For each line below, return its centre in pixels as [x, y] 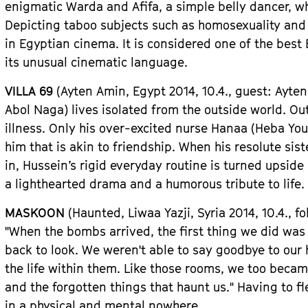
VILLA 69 [31, 91]
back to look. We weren [72, 250]
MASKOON [35, 213]
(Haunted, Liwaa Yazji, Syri [142, 213]
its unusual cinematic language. [97, 62]
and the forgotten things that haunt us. [118, 287]
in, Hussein [37, 165]
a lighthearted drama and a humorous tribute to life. [155, 184]
